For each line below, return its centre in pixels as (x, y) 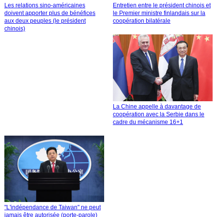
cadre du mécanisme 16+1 (148, 122)
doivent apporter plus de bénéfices (50, 13)
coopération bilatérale (141, 21)
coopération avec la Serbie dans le (158, 114)
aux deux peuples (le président (45, 21)
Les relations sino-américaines (45, 6)
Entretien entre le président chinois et (162, 6)
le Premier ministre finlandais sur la (159, 13)
